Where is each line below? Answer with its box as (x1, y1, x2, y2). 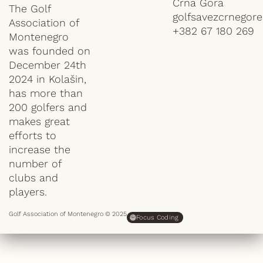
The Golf (9, 2, 50, 15)
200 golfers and (9, 101, 87, 113)
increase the (9, 143, 70, 156)
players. (9, 186, 47, 198)
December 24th (9, 59, 86, 71)
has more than (9, 87, 83, 99)
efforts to (9, 129, 56, 141)
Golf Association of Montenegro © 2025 (9, 210, 127, 218)
